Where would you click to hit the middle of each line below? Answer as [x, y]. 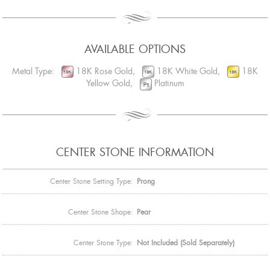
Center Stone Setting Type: [92, 182]
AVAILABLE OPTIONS [135, 49]
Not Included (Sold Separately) [186, 243]
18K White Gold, [191, 71]
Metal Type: [37, 71]
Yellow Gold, [113, 83]
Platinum [168, 83]
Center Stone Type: [103, 243]
